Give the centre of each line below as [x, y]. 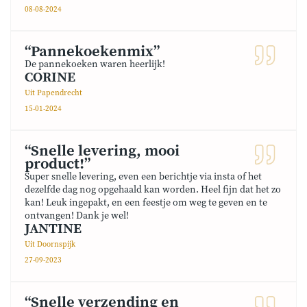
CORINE [50, 78]
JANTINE [53, 229]
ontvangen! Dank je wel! [77, 216]
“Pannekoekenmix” [92, 52]
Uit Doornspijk [50, 245]
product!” [58, 164]
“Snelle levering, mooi [102, 151]
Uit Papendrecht [53, 93]
